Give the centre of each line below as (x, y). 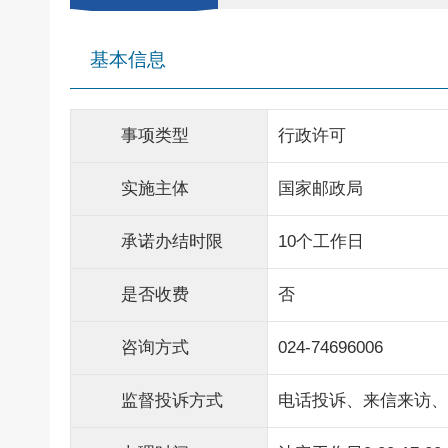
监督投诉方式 (172, 400)
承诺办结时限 (172, 241)
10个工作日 (321, 241)
